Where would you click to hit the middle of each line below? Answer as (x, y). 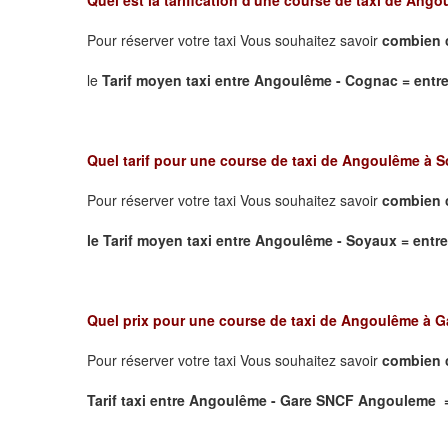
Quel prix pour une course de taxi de (214, 319)
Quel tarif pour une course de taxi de (214, 159)
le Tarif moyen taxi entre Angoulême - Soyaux (244, 239)
